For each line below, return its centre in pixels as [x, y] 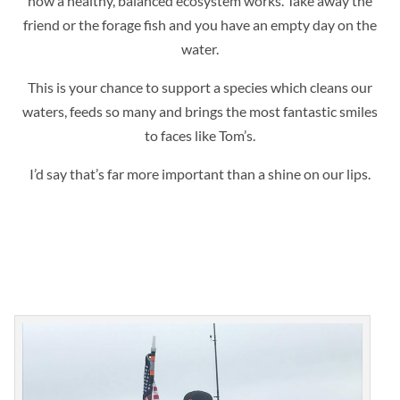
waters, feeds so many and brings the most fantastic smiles [200, 111]
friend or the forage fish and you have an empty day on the [200, 24]
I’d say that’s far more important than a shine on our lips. [200, 173]
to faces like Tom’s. [200, 135]
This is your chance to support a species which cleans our [200, 87]
